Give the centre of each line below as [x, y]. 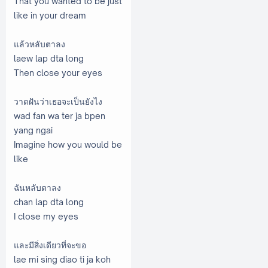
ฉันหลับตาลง [66, 187]
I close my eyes [46, 216]
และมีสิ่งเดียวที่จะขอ [50, 245]
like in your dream [50, 15]
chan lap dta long [49, 202]
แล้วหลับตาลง [66, 44]
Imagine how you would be [68, 144]
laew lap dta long [49, 58]
